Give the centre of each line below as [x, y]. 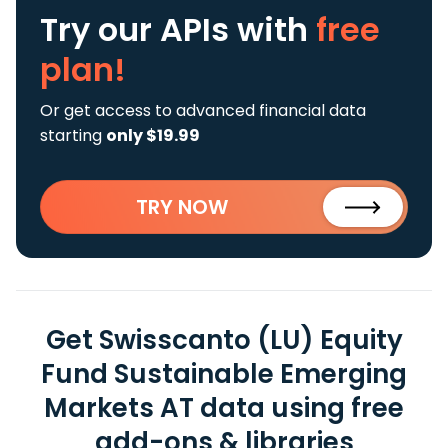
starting [73, 135]
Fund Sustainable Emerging [224, 374]
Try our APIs [138, 29]
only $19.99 [153, 135]
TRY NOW [182, 207]
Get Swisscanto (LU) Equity [224, 340]
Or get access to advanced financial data [203, 110]
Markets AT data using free [224, 408]
